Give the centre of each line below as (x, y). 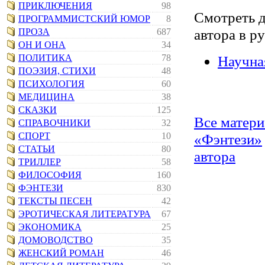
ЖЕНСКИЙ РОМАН (61, 253)
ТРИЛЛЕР (40, 162)
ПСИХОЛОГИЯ (51, 84)
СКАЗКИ (38, 110)
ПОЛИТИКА (45, 58)
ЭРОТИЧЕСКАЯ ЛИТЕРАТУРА (85, 214)
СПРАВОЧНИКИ (54, 123)
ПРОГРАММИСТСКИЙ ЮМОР (84, 19)
